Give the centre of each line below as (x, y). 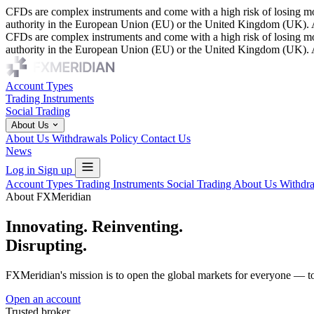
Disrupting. (46, 245)
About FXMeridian (48, 197)
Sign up (56, 170)
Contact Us (166, 138)
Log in (22, 170)
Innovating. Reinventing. (94, 226)
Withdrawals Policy (96, 138)
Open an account (43, 299)
